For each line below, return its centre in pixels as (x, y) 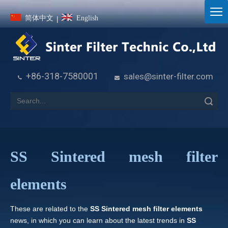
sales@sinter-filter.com (168, 77)
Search (160, 101)
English (87, 18)
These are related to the (50, 209)
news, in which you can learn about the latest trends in (98, 221)
